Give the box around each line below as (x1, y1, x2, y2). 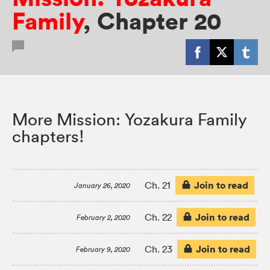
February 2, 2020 (77, 212, 130, 222)
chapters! (12, 125, 84, 146)
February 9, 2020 (76, 243, 130, 254)
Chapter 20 (97, 6, 221, 37)
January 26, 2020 (74, 180, 130, 190)
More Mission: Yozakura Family (12, 108, 247, 130)
